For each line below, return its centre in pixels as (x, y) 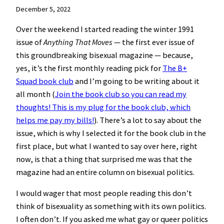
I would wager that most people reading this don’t (104, 193)
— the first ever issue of (154, 42)
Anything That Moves (79, 42)
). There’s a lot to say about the (148, 120)
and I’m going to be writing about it (136, 81)
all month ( (35, 94)
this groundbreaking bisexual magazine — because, (104, 55)
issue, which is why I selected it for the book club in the (111, 133)
